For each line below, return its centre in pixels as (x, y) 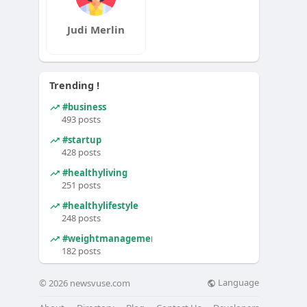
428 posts (82, 152)
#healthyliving (94, 172)
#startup (81, 139)
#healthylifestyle (100, 205)
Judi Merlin (96, 29)
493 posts (82, 119)
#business (84, 107)
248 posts (82, 218)
